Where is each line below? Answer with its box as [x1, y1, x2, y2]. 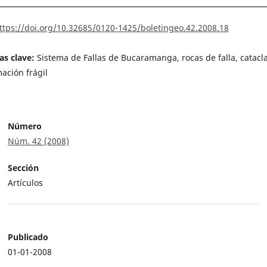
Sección [8, 162, 39, 174]
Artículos [8, 177, 43, 189]
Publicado [8, 231, 48, 243]
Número [8, 120, 42, 132]
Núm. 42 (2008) [8, 135, 69, 147]
